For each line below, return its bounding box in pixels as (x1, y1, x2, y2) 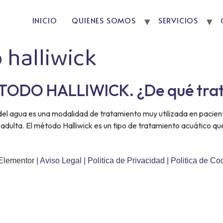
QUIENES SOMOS (72, 14, 136, 25)
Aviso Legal (40, 156, 84, 165)
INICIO (32, 14, 57, 25)
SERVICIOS (158, 14, 198, 25)
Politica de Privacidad (88, 156, 167, 165)
